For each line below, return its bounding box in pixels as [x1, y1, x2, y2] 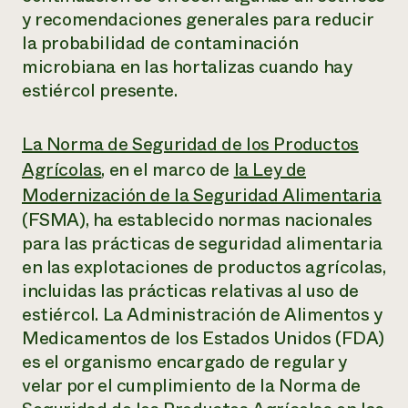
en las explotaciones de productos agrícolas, [22, 254, 386, 280]
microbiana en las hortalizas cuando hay [22, 54, 352, 80]
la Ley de [233, 157, 307, 183]
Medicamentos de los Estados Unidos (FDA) [22, 325, 385, 352]
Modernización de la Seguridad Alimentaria [22, 182, 382, 209]
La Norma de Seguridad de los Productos [22, 131, 359, 158]
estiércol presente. [22, 77, 178, 104]
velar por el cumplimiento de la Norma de [22, 372, 362, 399]
